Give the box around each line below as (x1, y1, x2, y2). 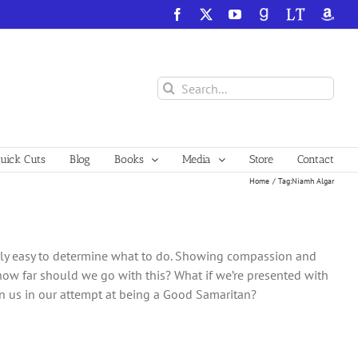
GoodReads (257, 7, 316, 20)
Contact (297, 153, 334, 166)
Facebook (183, 7, 233, 20)
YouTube (241, 7, 287, 20)
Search (157, 78, 193, 93)
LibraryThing (285, 7, 353, 20)
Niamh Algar (292, 175, 334, 186)
